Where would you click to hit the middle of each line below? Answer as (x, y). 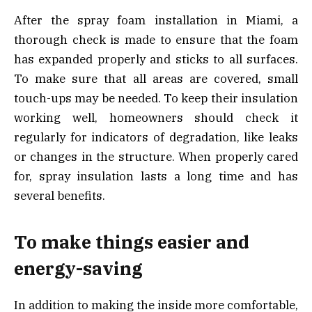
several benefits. (60, 195)
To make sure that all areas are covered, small (156, 78)
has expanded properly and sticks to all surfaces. (156, 59)
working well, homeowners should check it (156, 117)
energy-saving (78, 269)
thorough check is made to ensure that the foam (156, 39)
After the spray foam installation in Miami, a (156, 20)
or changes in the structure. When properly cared (156, 156)
